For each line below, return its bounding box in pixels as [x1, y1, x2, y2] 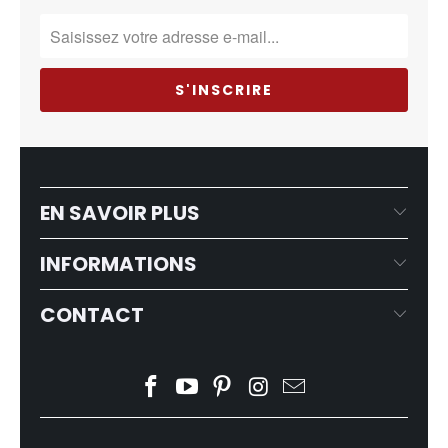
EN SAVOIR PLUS [40, 199, 200, 228]
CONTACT [40, 301, 144, 330]
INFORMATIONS [40, 250, 197, 279]
